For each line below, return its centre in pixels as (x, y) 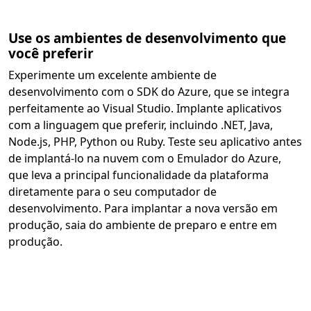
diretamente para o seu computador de (112, 192)
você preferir (51, 53)
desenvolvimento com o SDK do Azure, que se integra (149, 92)
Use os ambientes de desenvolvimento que (147, 38)
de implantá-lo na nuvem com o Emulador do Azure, (145, 158)
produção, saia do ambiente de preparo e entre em (143, 225)
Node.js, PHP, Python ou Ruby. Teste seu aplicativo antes (155, 142)
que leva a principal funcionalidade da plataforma (138, 175)
